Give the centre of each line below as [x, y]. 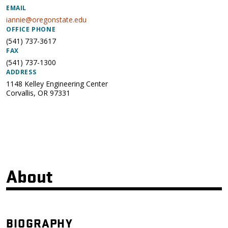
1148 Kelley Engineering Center [57, 84]
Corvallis [20, 93]
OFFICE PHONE [31, 29]
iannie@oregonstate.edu [46, 20]
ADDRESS [21, 72]
